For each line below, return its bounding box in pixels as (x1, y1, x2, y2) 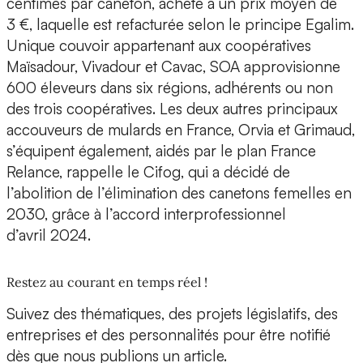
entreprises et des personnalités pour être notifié (6, 325, 331, 345)
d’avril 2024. (6, 225, 91, 246)
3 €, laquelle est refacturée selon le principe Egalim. (6, 15, 354, 35)
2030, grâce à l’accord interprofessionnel (6, 204, 286, 224)
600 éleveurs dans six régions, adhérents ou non (6, 78, 333, 98)
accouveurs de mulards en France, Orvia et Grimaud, (6, 120, 355, 140)
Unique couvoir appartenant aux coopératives (6, 36, 311, 56)
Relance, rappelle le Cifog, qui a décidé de (6, 162, 290, 182)
